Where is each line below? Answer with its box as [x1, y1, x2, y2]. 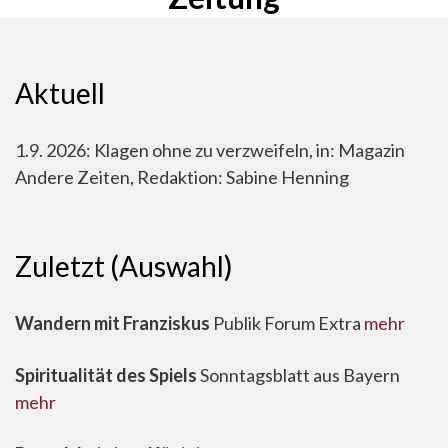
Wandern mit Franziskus [15, 312, 210, 335]
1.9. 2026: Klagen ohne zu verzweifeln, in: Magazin [15, 139, 405, 162]
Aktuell [15, 76, 105, 111]
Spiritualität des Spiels [15, 364, 200, 387]
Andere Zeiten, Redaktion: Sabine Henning [15, 166, 349, 189]
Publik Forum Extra [210, 312, 364, 335]
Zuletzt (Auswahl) [15, 249, 233, 284]
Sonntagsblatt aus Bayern [200, 364, 400, 387]
